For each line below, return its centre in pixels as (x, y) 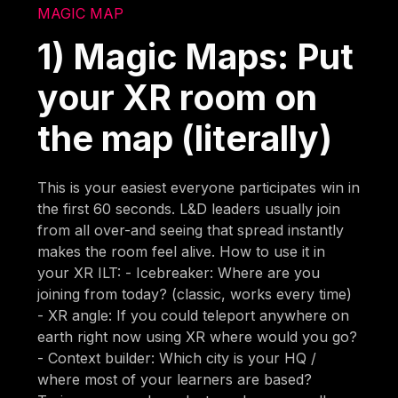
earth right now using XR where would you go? (198, 336)
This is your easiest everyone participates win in (199, 187)
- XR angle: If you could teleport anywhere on (194, 315)
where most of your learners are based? (175, 379)
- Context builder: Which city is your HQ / (177, 358)
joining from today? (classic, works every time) (195, 294)
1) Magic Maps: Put (196, 56)
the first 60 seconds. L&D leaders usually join (189, 208)
